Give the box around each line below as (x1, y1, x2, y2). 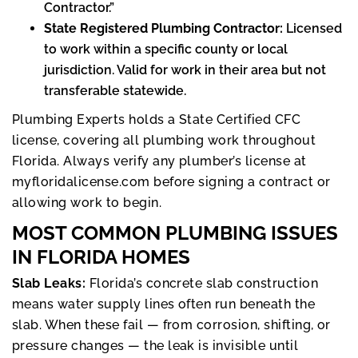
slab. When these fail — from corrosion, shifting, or (12, 317, 331, 333)
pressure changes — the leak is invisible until (12, 338, 299, 354)
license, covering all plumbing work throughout (12, 133, 316, 149)
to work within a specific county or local (44, 42, 288, 58)
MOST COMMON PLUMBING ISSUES (12, 221, 338, 245)
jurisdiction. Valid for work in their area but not (44, 62, 326, 78)
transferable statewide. (44, 83, 186, 99)
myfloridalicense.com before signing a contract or (12, 174, 331, 190)
